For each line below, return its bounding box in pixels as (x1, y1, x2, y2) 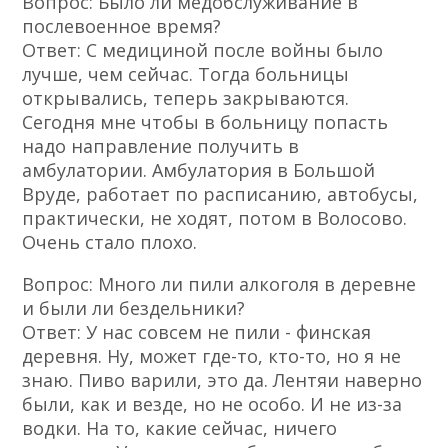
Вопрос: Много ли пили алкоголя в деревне (22, 272, 417, 297)
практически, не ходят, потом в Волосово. (22, 206, 408, 231)
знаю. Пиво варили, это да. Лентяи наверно (22, 368, 423, 393)
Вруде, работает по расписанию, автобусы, (22, 182, 419, 207)
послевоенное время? (22, 14, 222, 39)
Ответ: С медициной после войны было (22, 38, 384, 63)
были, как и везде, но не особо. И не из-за (22, 392, 403, 417)
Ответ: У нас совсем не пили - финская (22, 320, 372, 345)
